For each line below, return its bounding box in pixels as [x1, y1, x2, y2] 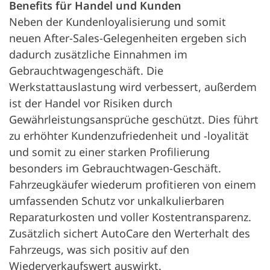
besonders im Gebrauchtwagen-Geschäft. [9, 161, 221, 175]
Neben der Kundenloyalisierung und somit [9, 14, 226, 29]
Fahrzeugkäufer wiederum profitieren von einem [9, 177, 256, 192]
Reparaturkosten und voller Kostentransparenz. [9, 210, 251, 224]
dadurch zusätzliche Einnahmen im [9, 47, 187, 61]
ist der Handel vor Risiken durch [9, 96, 172, 110]
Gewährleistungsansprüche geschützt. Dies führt [9, 112, 259, 127]
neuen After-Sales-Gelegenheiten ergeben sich [9, 31, 246, 45]
